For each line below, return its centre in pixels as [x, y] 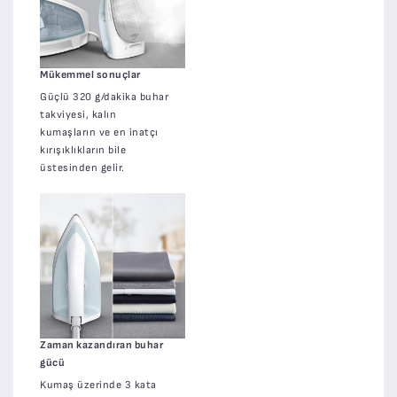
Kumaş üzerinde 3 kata [98, 385]
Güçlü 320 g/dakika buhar [104, 97]
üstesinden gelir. [82, 167]
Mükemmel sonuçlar [90, 74]
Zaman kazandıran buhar [101, 345]
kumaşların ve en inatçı [99, 132]
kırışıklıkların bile [83, 150]
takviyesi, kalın [78, 114]
